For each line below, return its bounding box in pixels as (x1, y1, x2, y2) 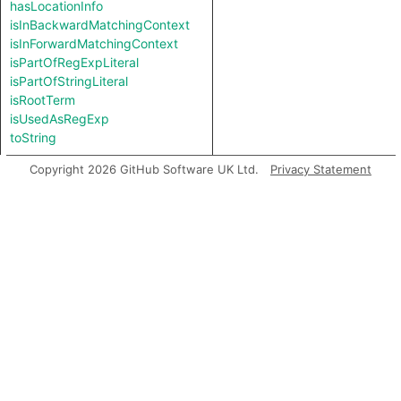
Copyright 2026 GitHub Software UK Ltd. (30, 162, 259, 176)
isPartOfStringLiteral (10, 73, 128, 89)
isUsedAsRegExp (10, 111, 109, 126)
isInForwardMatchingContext (10, 36, 178, 51)
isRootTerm (10, 92, 75, 107)
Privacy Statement (270, 162, 371, 176)
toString (10, 130, 56, 145)
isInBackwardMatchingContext (10, 17, 190, 32)
